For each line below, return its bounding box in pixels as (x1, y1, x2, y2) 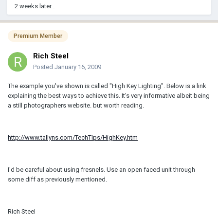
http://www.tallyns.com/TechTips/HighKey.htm (8, 133, 138, 141)
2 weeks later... (15, 2, 55, 10)
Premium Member (14, 33, 62, 40)
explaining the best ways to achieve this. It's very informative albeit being (8, 91, 210, 99)
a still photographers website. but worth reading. (8, 101, 144, 109)
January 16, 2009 (54, 63, 101, 71)
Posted (33, 63, 54, 71)
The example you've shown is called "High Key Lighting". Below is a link (8, 82, 206, 90)
